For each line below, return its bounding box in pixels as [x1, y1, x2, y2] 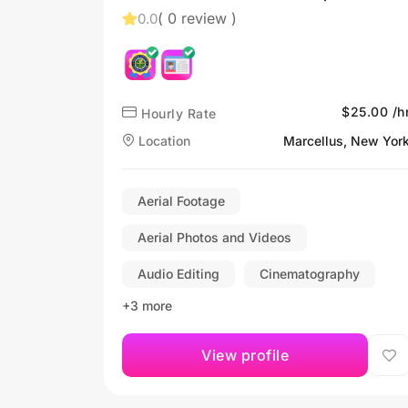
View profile [201, 345, 289, 364]
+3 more [122, 297, 172, 313]
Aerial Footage [138, 192, 225, 209]
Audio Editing [138, 265, 219, 281]
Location [135, 132, 190, 148]
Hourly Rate [137, 105, 217, 121]
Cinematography [260, 265, 360, 281]
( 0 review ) [158, 9, 237, 27]
